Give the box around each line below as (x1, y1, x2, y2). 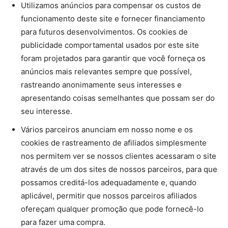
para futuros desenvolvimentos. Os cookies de (21, 27, 188, 37)
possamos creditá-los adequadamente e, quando (21, 178, 196, 187)
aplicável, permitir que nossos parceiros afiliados (21, 191, 197, 201)
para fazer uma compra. (21, 217, 105, 227)
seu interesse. (21, 106, 72, 116)
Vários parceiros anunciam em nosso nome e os (21, 125, 193, 134)
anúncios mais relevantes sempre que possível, (21, 67, 192, 76)
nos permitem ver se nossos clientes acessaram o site (21, 151, 216, 161)
